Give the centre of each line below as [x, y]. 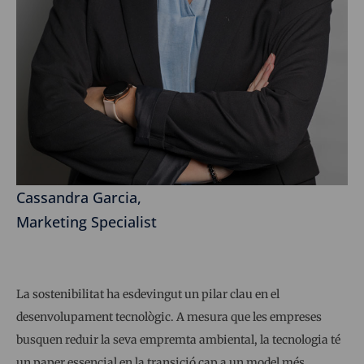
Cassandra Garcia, [79, 198]
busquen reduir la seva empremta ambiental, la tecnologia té [178, 340]
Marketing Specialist [87, 222]
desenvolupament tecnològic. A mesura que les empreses [169, 317]
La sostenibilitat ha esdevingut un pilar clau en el [148, 295]
